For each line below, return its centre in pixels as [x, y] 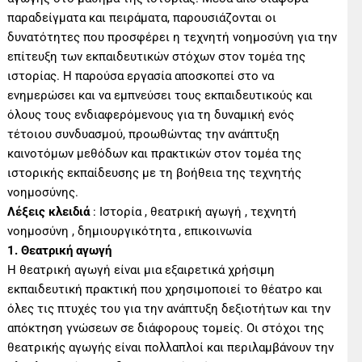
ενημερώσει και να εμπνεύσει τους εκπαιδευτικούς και [160, 95]
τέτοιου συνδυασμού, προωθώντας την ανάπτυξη [144, 134]
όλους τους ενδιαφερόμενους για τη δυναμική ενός [151, 114]
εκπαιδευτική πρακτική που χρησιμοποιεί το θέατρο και [165, 289]
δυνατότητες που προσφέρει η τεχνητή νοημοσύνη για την [173, 37]
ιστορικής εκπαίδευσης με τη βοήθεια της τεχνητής [155, 173]
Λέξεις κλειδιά [49, 211]
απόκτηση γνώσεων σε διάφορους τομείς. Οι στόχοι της [166, 328]
